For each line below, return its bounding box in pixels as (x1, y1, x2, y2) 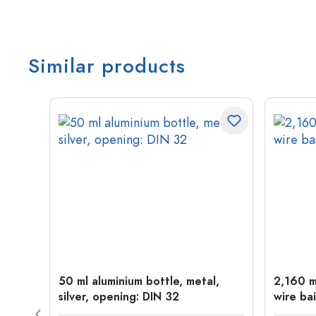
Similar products (28, 52, 186, 80)
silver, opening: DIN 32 (59, 289, 179, 305)
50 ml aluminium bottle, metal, (59, 274, 219, 289)
